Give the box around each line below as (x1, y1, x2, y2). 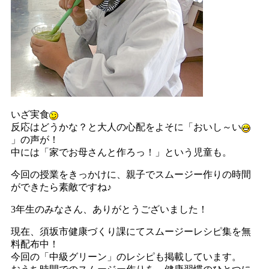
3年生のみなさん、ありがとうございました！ (11, 204, 208, 215)
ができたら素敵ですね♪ (11, 182, 112, 193)
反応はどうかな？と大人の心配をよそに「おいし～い (11, 122, 242, 133)
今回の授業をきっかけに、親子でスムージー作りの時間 (11, 169, 252, 180)
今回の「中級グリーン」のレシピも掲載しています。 (11, 252, 242, 262)
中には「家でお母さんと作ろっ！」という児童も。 (11, 147, 232, 158)
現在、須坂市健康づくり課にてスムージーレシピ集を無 (11, 226, 252, 237)
